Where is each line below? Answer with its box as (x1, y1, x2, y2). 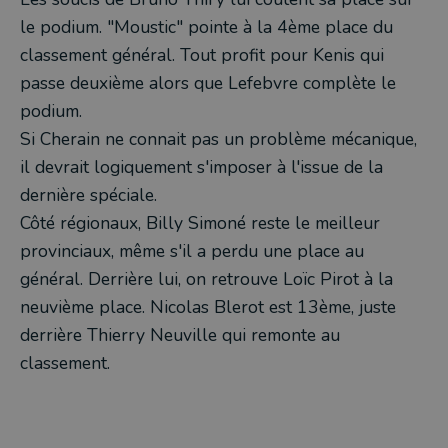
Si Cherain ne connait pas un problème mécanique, (20, 127, 417, 151)
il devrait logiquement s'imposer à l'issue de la (20, 155, 383, 179)
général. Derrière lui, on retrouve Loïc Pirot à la (20, 267, 393, 291)
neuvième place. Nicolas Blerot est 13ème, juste (20, 295, 396, 319)
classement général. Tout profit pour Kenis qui (20, 43, 384, 67)
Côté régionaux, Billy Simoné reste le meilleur (20, 211, 380, 235)
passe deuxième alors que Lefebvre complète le (20, 71, 396, 95)
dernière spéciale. (20, 183, 157, 207)
